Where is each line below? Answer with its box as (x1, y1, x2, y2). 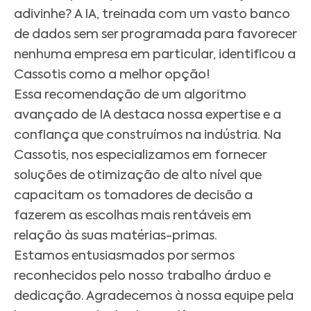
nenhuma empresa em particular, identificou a (14, 49, 296, 62)
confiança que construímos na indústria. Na (14, 129, 281, 142)
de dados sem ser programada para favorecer (14, 28, 296, 42)
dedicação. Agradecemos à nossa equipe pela (14, 290, 294, 303)
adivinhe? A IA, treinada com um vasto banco (14, 8, 290, 22)
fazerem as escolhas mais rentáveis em (14, 210, 251, 223)
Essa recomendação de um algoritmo (14, 89, 246, 102)
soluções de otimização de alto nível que (14, 169, 262, 183)
